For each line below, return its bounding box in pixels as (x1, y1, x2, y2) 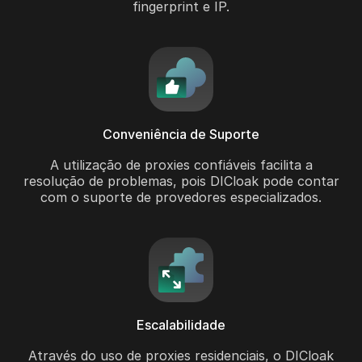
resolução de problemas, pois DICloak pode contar (23, 173, 339, 190)
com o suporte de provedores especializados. (40, 189, 322, 206)
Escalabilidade (137, 317, 225, 334)
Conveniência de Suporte (103, 126, 259, 143)
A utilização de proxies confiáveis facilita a (49, 157, 313, 174)
